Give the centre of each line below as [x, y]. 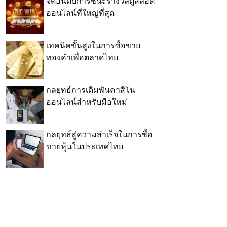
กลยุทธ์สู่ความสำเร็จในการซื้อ [99, 135]
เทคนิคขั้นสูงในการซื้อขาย [93, 46]
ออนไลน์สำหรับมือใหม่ [87, 102]
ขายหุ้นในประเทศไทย [85, 147]
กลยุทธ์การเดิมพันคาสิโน [91, 90]
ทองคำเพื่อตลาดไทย [82, 58]
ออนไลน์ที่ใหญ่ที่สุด [80, 13]
